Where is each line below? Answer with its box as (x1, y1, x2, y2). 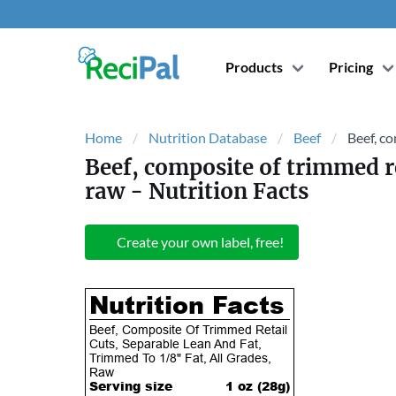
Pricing (328, 58, 373, 75)
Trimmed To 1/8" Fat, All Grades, (89, 351, 271, 366)
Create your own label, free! (117, 233, 284, 250)
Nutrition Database (148, 129, 267, 146)
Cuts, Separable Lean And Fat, (89, 337, 262, 352)
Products (225, 58, 283, 75)
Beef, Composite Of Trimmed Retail (89, 323, 287, 338)
